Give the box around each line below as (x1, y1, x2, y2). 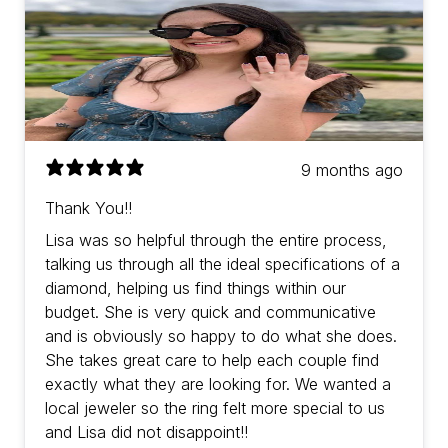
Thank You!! (45, 198, 132, 219)
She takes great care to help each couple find (45, 350, 379, 371)
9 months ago (301, 160, 403, 181)
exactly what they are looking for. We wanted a (45, 374, 391, 395)
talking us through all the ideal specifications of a (45, 254, 400, 275)
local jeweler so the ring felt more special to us (45, 398, 385, 419)
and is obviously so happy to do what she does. (45, 326, 397, 347)
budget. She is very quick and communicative (45, 302, 376, 323)
